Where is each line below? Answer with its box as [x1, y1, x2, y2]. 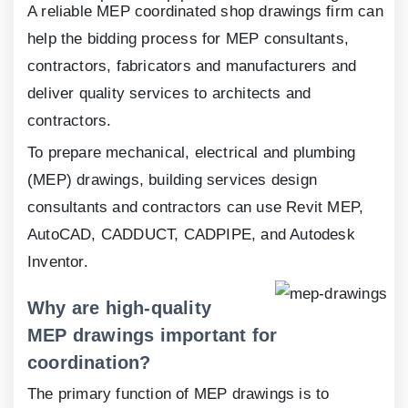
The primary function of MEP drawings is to [27, 385, 330, 403]
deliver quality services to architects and [27, 85, 311, 103]
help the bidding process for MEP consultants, [27, 30, 350, 48]
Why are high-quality [27, 298, 211, 319]
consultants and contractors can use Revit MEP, [27, 199, 364, 217]
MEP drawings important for [27, 325, 278, 346]
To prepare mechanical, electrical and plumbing [27, 144, 356, 162]
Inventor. [27, 253, 88, 271]
